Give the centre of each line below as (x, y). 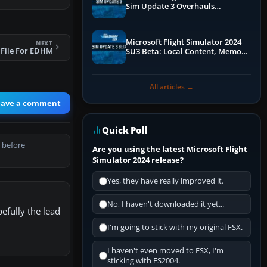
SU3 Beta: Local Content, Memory (187, 52)
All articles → (172, 87)
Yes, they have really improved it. (165, 181)
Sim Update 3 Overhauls (170, 7)
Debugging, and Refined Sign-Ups (186, 61)
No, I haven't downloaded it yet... (166, 204)
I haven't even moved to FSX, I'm (165, 251)
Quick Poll (125, 130)
